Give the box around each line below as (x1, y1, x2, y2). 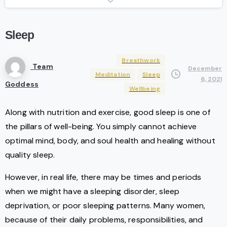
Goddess (5, 80, 39, 89)
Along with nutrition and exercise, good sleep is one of (5, 107, 210, 118)
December (187, 64, 222, 73)
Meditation (95, 70, 131, 79)
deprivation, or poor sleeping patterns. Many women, (5, 200, 206, 211)
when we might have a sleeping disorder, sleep (5, 186, 180, 197)
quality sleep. (5, 149, 55, 161)
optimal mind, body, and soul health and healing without (5, 135, 215, 146)
